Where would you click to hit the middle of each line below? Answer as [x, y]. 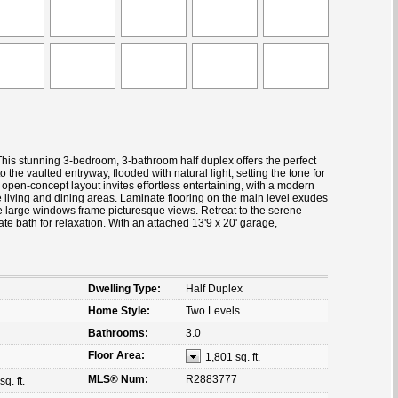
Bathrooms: [118, 333]
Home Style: [119, 310]
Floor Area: [116, 355]
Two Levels [213, 310]
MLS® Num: [118, 379]
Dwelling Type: [124, 288]
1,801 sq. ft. [233, 357]
